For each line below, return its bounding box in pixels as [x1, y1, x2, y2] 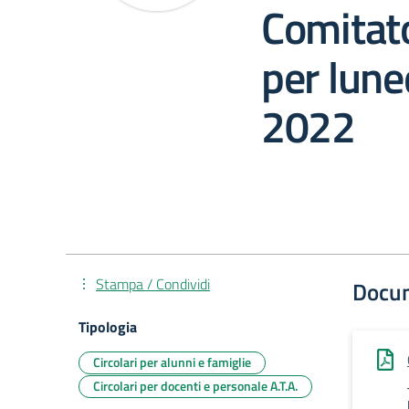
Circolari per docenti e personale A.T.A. [93, 376, 298, 395]
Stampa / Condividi [96, 273, 210, 295]
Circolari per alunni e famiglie [93, 352, 251, 372]
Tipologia [79, 316, 137, 338]
